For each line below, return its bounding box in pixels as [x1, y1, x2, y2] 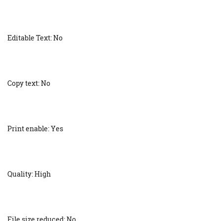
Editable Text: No [7, 33, 63, 43]
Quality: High [7, 169, 51, 179]
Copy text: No [7, 78, 50, 88]
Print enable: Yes [7, 124, 63, 134]
